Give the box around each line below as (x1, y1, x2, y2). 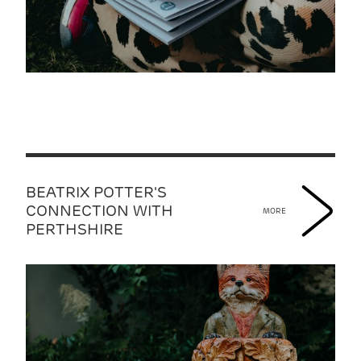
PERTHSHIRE (26, 219, 123, 239)
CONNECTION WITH (26, 201, 173, 221)
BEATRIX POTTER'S (26, 182, 167, 202)
